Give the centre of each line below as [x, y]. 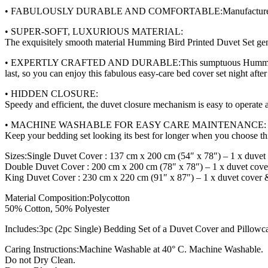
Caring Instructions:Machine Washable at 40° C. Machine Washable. [134, 249]
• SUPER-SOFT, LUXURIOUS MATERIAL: [94, 31]
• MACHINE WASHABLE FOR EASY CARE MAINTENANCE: [135, 124]
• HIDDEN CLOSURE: [51, 93]
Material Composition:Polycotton [67, 197]
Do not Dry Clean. [40, 260]
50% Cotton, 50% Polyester [57, 208]
